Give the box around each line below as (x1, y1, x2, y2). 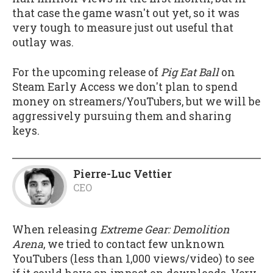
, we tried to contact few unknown (43, 237, 225, 252)
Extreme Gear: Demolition (100, 222, 230, 237)
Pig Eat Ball (161, 65, 219, 80)
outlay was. (12, 35, 74, 50)
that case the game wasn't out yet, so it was (12, 6, 239, 21)
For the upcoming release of (12, 65, 161, 80)
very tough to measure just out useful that (12, 21, 233, 35)
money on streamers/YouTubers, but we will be (12, 94, 260, 109)
